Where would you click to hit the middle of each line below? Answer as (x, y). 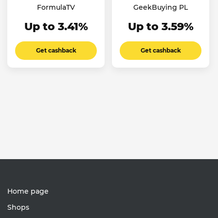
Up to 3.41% (56, 26)
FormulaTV (56, 7)
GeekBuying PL (161, 7)
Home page (28, 191)
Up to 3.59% (161, 26)
